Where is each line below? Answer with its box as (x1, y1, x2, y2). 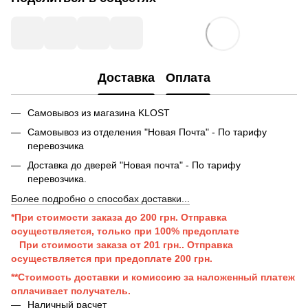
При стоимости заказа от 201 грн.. (11, 239, 187, 250)
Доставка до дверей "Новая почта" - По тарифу (27, 159, 241, 171)
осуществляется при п (11, 252, 120, 264)
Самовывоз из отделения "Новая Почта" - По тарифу (27, 126, 267, 137)
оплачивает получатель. (11, 285, 131, 296)
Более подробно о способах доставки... (11, 192, 190, 204)
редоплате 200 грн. (120, 252, 215, 264)
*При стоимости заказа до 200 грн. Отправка (11, 211, 227, 223)
